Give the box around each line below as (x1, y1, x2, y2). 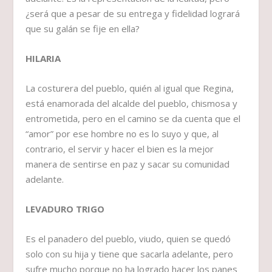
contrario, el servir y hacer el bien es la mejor (25, 143, 214, 155)
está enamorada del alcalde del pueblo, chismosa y (25, 97, 238, 110)
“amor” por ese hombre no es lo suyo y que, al (25, 127, 219, 140)
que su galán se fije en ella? (25, 22, 140, 35)
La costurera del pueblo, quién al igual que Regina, (25, 82, 234, 95)
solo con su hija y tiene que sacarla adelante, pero (25, 248, 234, 260)
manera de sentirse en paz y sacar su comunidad (25, 158, 230, 171)
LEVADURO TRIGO (25, 203, 105, 216)
